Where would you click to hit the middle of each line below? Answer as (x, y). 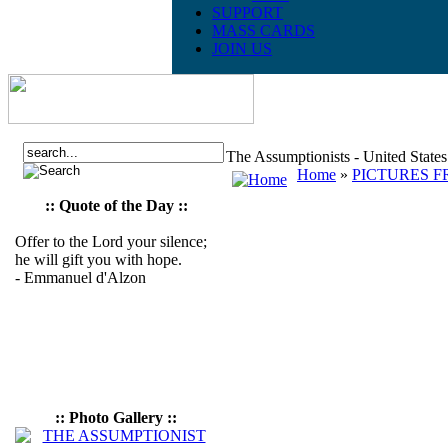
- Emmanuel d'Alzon (80, 277)
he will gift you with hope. (98, 259)
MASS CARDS (263, 30)
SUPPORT (247, 12)
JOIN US (242, 48)
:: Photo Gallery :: (116, 417)
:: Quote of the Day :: (116, 205)
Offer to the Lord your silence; (111, 241)
